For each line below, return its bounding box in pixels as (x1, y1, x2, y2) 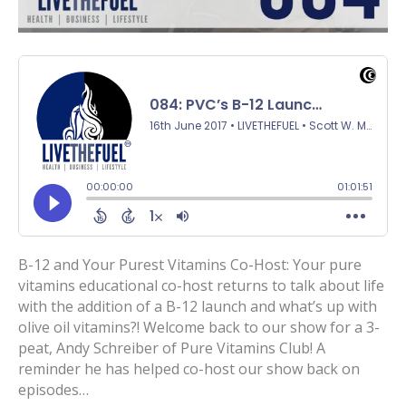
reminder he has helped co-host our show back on (18, 359, 360, 379)
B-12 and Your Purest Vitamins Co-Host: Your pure (18, 255, 362, 275)
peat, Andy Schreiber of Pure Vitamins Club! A (18, 338, 325, 358)
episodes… (18, 380, 89, 400)
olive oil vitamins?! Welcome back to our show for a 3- (18, 317, 380, 337)
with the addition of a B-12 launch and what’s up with (18, 296, 377, 316)
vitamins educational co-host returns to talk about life (18, 275, 384, 295)
